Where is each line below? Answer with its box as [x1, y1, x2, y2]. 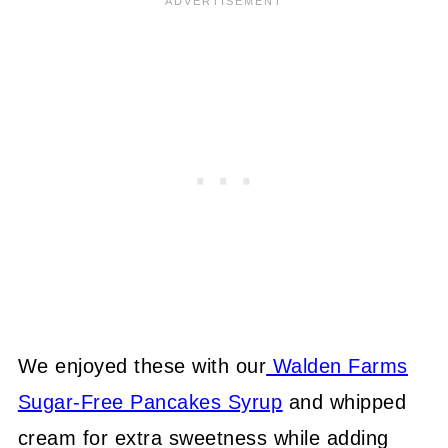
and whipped [282, 390, 407, 413]
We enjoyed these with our [17, 354, 267, 377]
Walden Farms [272, 354, 408, 377]
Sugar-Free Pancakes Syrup [17, 390, 283, 413]
